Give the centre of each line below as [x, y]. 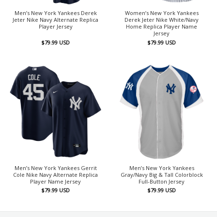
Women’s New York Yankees [162, 13]
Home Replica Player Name [162, 27]
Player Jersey [55, 27]
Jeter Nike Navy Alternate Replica [55, 20]
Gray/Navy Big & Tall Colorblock [162, 174]
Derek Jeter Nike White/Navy [162, 20]
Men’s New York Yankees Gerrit [55, 168]
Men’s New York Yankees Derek [55, 13]
